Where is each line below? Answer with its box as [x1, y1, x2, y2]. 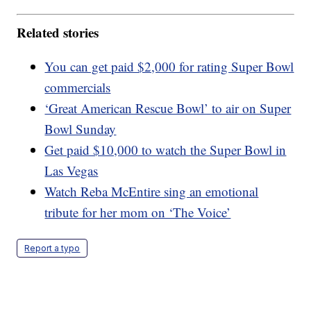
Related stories [17, 22, 99, 42]
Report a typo [24, 242, 81, 253]
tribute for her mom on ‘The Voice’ [44, 203, 231, 221]
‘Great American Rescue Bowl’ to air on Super [44, 99, 292, 117]
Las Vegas [44, 161, 99, 179]
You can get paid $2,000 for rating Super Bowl [44, 57, 294, 75]
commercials [44, 78, 111, 96]
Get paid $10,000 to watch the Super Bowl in [44, 140, 287, 158]
